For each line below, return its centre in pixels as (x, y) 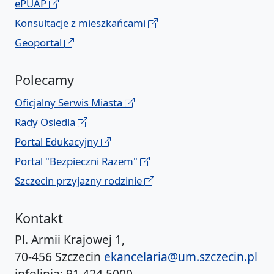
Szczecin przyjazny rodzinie (80, 181)
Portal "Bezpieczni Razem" (77, 161)
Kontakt (39, 218)
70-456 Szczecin (59, 257)
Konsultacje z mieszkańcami (81, 23)
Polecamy (44, 80)
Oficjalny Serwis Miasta (70, 103)
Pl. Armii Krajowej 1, (70, 240)
